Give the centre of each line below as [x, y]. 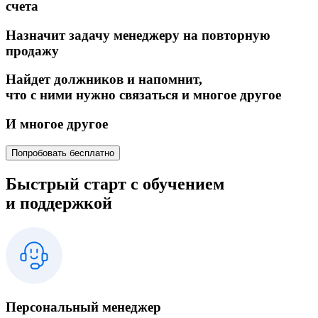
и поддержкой [59, 203]
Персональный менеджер [83, 307]
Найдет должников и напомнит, [104, 79]
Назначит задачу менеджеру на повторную [138, 35]
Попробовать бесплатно [63, 153]
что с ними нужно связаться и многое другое [143, 95]
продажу [32, 50]
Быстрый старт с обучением [115, 183]
